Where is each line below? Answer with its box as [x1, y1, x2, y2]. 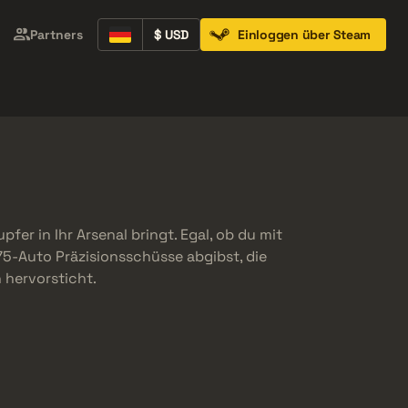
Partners [30, 26, 83, 43]
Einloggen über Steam [238, 26, 371, 43]
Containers [15, 83, 92, 102]
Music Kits [143, 83, 214, 102]
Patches [341, 83, 397, 102]
